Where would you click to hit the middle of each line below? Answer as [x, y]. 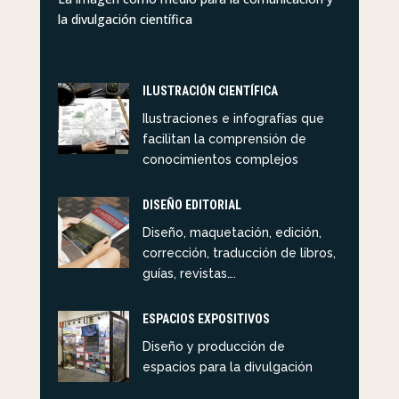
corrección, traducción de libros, [239, 253]
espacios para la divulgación [227, 367]
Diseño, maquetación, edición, [232, 232]
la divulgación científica [125, 19]
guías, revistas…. [189, 273]
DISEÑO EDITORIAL [191, 205]
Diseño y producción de [213, 346]
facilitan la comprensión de [224, 139]
